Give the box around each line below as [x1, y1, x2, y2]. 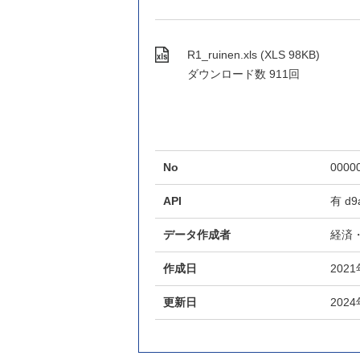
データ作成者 [163, 228, 231, 242]
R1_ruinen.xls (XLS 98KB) [187, 48, 320, 62]
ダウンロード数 [187, 67, 266, 81]
